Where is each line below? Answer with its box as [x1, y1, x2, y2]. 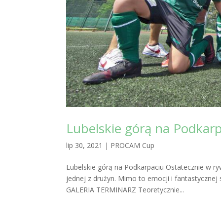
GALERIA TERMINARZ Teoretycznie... [66, 185, 184, 195]
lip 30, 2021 [66, 141, 103, 150]
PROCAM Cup [110, 141, 155, 150]
